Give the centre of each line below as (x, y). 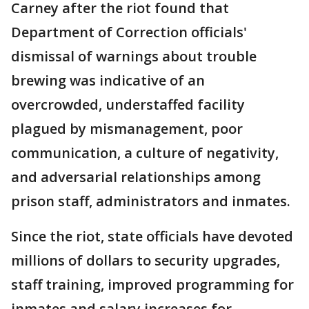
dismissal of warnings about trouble (134, 56)
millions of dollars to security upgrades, (146, 260)
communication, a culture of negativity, (145, 153)
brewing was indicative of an (108, 80)
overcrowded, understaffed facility (128, 104)
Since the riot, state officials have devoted (152, 236)
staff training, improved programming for (152, 285)
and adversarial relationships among (136, 177)
